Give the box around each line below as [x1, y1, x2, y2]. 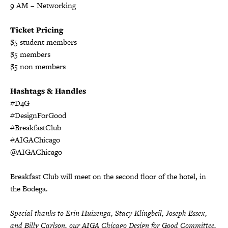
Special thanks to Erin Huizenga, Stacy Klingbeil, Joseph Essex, [10, 207, 207, 218]
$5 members [10, 48, 50, 60]
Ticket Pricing [10, 24, 63, 35]
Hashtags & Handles [10, 85, 86, 96]
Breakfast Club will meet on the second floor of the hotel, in [10, 170, 206, 182]
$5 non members [10, 61, 66, 72]
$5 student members [10, 36, 77, 47]
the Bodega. [10, 183, 50, 194]
